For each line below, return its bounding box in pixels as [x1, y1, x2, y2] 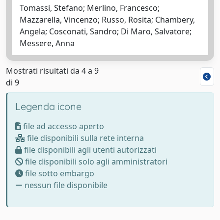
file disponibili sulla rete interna [25, 132, 144, 143]
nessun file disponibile [23, 179, 108, 191]
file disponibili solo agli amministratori [23, 156, 167, 167]
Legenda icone [15, 100, 82, 112]
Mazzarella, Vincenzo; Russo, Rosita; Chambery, [20, 14, 195, 25]
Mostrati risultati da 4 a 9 [6, 65, 99, 76]
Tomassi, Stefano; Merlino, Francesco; [20, 2, 160, 13]
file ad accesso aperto [21, 120, 104, 132]
